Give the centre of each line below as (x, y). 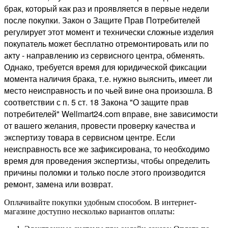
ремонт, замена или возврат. (59, 184)
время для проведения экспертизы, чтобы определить (107, 160)
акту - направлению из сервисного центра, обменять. (104, 55)
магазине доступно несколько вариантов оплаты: (89, 211)
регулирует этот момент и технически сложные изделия (109, 32)
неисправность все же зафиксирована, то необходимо (107, 149)
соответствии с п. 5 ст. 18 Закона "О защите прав (96, 102)
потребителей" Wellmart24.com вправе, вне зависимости (111, 113)
